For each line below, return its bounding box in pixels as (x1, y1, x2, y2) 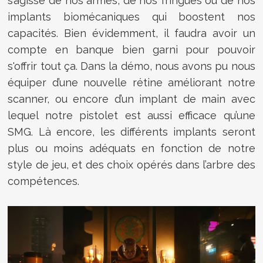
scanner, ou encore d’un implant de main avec (8, 92, 255, 105)
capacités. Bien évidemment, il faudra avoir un (8, 26, 255, 39)
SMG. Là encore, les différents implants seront (8, 125, 255, 138)
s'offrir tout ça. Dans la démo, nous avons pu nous (8, 59, 255, 72)
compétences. (8, 174, 80, 187)
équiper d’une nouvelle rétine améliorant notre (8, 76, 255, 89)
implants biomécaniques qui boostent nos (8, 10, 255, 23)
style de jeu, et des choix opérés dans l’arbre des (8, 158, 255, 171)
